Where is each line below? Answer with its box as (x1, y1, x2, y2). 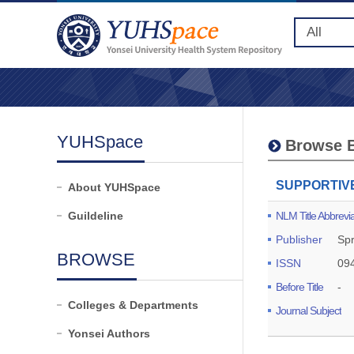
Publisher (276, 233, 322, 246)
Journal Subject (276, 304, 341, 317)
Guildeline (68, 209, 123, 222)
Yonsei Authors (68, 327, 150, 340)
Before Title (276, 281, 323, 293)
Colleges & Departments (68, 299, 198, 311)
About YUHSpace (68, 181, 160, 194)
